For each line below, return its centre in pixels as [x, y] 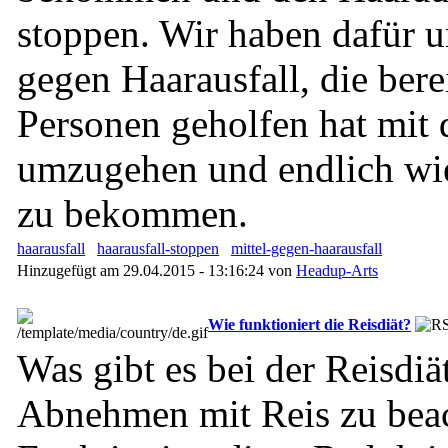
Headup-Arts [337, 270]
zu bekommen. [132, 213]
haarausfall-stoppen [158, 248]
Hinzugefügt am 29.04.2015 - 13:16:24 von [156, 270]
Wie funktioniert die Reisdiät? [309, 324]
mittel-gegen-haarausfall [306, 248]
